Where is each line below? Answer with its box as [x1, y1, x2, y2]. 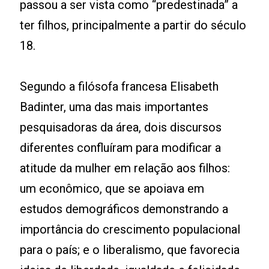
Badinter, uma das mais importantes [20, 100, 209, 114]
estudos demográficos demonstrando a [20, 202, 229, 216]
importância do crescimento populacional [20, 222, 241, 237]
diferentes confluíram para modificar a [20, 141, 222, 155]
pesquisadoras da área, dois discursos [20, 120, 222, 134]
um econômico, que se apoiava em [20, 181, 205, 196]
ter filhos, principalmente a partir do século [20, 18, 247, 32]
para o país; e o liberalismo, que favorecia [20, 243, 240, 257]
